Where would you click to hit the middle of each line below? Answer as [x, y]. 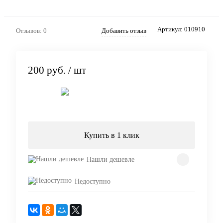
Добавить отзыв [124, 30]
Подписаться [140, 102]
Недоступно [93, 181]
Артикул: [171, 29]
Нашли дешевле [111, 160]
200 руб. [47, 70]
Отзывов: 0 [31, 30]
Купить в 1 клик [111, 135]
